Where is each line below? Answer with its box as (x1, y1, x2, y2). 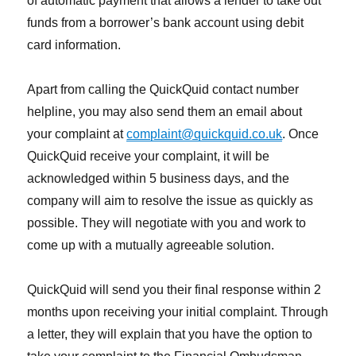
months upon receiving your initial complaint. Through (27, 305, 329, 319)
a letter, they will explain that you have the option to (27, 327, 313, 342)
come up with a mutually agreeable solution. (27, 238, 275, 253)
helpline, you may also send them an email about (27, 105, 303, 119)
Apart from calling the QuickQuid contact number (27, 83, 300, 97)
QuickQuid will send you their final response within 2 (27, 283, 322, 297)
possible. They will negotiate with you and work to (27, 216, 307, 230)
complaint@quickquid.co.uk (126, 127, 283, 141)
